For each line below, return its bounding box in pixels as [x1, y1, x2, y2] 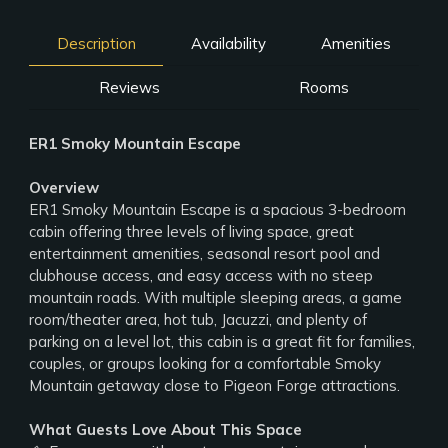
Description [56, 34, 136, 53]
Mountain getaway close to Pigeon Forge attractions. [29, 376, 401, 395]
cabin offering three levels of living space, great [29, 222, 355, 241]
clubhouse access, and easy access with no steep [29, 266, 374, 285]
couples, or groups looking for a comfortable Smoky [29, 354, 382, 373]
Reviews [98, 78, 160, 97]
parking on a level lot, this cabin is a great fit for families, [29, 332, 416, 351]
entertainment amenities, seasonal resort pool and [29, 244, 381, 263]
